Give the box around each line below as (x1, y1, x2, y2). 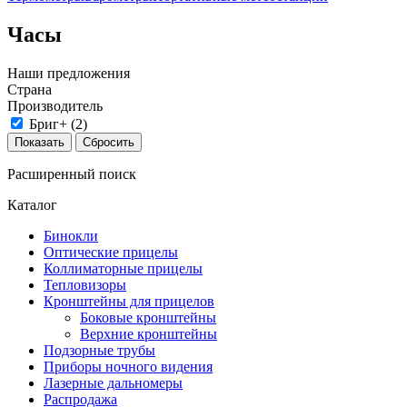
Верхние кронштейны (80, 325, 217, 342)
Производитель (7, 97, 103, 114)
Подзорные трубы (44, 342, 155, 358)
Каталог (7, 196, 57, 213)
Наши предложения (7, 65, 130, 81)
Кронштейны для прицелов (44, 293, 214, 309)
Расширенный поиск (7, 165, 136, 182)
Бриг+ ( (29, 115, 75, 132)
